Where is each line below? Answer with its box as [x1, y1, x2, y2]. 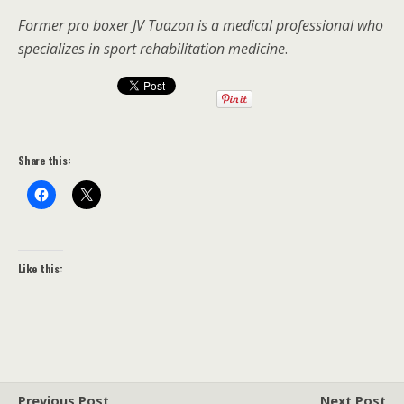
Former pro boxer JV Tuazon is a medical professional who [18, 15, 383, 36]
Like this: [18, 261, 63, 277]
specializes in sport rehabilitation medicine [18, 39, 285, 60]
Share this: [18, 152, 71, 169]
